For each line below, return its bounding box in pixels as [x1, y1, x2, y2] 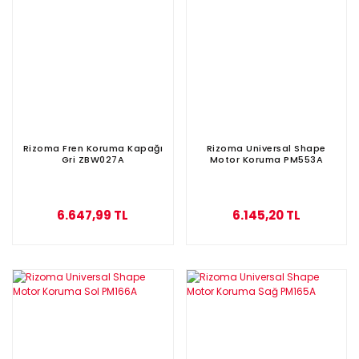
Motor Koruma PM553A [209, 152, 323, 166]
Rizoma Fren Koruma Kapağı [22, 141, 163, 155]
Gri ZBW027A [61, 152, 124, 166]
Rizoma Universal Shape [206, 141, 326, 155]
